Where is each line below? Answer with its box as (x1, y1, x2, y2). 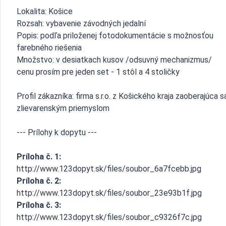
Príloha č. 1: (17, 152, 61, 161)
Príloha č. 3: (17, 200, 61, 210)
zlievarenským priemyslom (17, 103, 109, 113)
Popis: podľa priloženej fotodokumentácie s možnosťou (17, 31, 213, 40)
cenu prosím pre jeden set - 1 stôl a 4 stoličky (17, 67, 180, 77)
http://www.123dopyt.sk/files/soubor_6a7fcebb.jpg (17, 164, 201, 174)
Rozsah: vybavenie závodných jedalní (17, 19, 146, 28)
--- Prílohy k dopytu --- (17, 128, 97, 137)
